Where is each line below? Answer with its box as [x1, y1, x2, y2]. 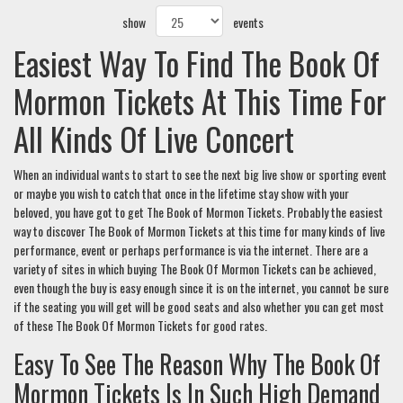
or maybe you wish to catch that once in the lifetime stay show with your [13, 184, 349, 203]
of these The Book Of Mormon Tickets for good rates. [13, 316, 267, 336]
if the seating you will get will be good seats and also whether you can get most [13, 297, 384, 317]
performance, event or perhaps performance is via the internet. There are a [13, 240, 368, 260]
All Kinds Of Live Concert [13, 115, 294, 163]
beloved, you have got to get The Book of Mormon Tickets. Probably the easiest [13, 202, 383, 222]
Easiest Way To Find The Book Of [13, 40, 380, 87]
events [229, 13, 264, 32]
